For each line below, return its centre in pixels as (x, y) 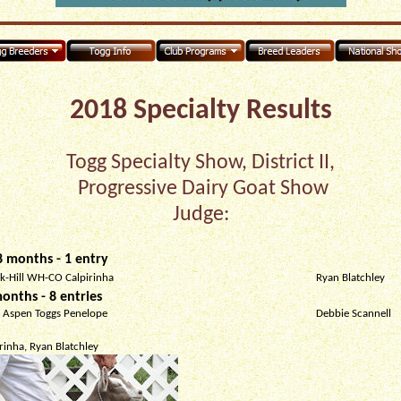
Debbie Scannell (353, 314)
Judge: (200, 215)
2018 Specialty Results (200, 111)
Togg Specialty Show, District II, (200, 163)
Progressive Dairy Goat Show (200, 189)
